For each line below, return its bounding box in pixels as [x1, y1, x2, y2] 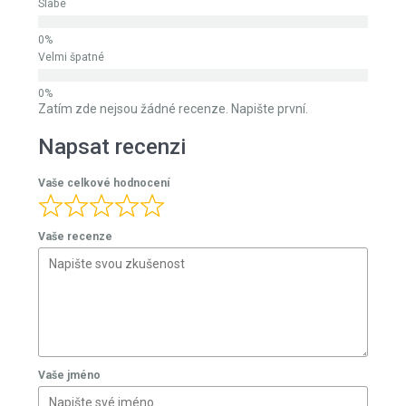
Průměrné [38, 92, 87, 106]
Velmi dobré [38, 39, 100, 53]
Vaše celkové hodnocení [38, 325, 170, 339]
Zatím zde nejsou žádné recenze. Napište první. [38, 250, 308, 266]
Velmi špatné [38, 199, 104, 213]
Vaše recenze [38, 379, 112, 392]
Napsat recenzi [38, 283, 186, 309]
